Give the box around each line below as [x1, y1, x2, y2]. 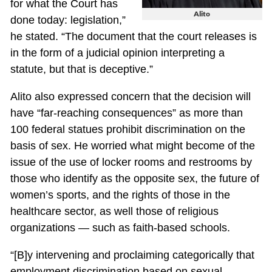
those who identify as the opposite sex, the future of [10, 172, 259, 185]
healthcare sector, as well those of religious [10, 205, 219, 218]
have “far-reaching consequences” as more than [10, 107, 243, 120]
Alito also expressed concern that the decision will [10, 90, 251, 103]
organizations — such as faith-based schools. [10, 222, 230, 234]
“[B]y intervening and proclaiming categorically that [10, 249, 254, 262]
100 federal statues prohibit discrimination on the [10, 123, 245, 136]
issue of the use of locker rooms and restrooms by [10, 156, 252, 169]
